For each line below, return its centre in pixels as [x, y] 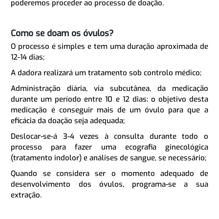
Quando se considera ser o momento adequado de [109, 173]
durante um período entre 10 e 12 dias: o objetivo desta [109, 99]
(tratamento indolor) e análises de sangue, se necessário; [109, 158]
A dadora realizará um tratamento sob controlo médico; [106, 73]
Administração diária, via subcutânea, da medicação [109, 88]
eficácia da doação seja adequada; [68, 120]
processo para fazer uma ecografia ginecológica [109, 147]
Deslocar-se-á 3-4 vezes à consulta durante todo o [109, 136]
